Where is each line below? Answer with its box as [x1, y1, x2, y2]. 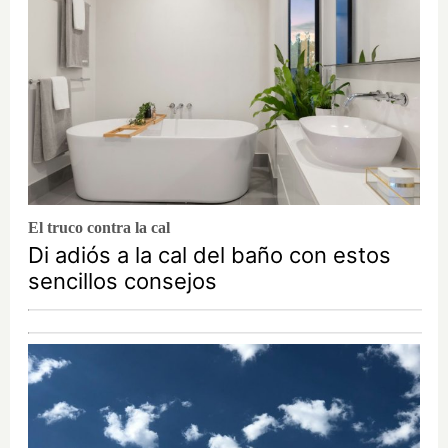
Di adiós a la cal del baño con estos [28, 241, 391, 268]
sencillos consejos [28, 267, 217, 294]
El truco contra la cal [28, 218, 170, 236]
